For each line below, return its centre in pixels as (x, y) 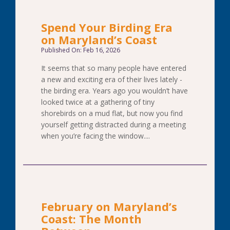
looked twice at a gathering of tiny (98, 102)
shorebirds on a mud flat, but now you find (112, 113)
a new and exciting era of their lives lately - (112, 79)
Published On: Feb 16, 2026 (81, 50)
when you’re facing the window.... (95, 136)
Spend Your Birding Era (107, 27)
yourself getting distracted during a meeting (113, 124)
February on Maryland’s (109, 206)
